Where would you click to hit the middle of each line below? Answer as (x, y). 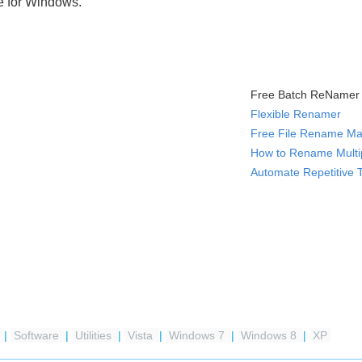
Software (38, 335)
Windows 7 (198, 335)
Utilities (95, 335)
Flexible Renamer (296, 114)
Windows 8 (270, 335)
